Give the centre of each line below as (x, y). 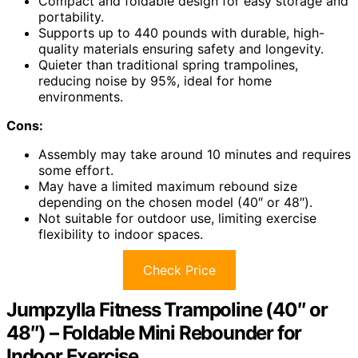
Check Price (179, 270)
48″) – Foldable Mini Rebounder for (154, 332)
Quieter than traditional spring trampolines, (168, 64)
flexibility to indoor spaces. (121, 234)
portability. (71, 16)
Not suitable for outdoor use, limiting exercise (177, 218)
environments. (81, 96)
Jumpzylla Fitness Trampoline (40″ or (167, 309)
